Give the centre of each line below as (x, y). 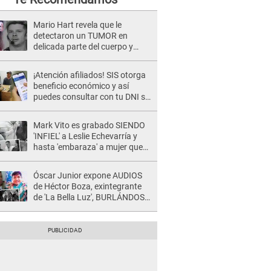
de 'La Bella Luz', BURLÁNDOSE (91, 197)
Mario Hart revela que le (77, 25)
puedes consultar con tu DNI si (90, 97)
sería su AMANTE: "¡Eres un (83, 158)
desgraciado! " (60, 169)
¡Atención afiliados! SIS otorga (90, 75)
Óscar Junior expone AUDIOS (88, 175)
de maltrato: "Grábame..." (80, 219)
